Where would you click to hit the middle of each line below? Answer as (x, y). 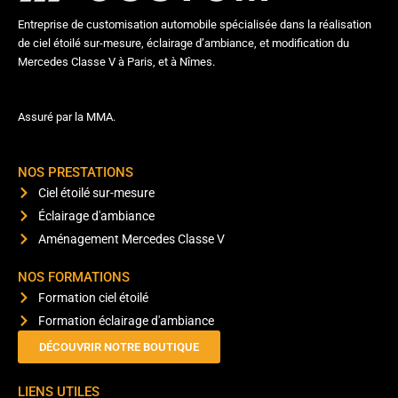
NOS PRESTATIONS (76, 173)
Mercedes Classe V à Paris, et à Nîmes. (116, 62)
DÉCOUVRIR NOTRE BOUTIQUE (119, 347)
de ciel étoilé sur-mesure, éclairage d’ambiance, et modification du (183, 44)
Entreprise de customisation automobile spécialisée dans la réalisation (195, 25)
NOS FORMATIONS (74, 278)
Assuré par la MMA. (67, 117)
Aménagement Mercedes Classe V (131, 239)
